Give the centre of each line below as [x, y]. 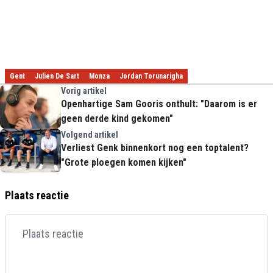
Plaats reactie [37, 195]
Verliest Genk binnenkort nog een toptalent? [155, 148]
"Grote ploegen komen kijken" [124, 162]
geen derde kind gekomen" [117, 119]
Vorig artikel [84, 91]
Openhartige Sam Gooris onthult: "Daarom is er [159, 104]
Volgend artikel [90, 135]
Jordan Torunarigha [151, 76]
